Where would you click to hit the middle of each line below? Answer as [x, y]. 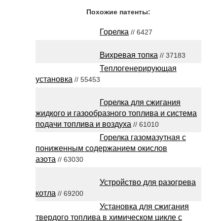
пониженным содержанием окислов [101, 148]
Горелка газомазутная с [143, 137]
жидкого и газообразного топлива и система [116, 113]
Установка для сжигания [144, 206]
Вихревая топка [129, 55]
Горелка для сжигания [140, 102]
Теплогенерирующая [138, 68]
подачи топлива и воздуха [83, 124]
